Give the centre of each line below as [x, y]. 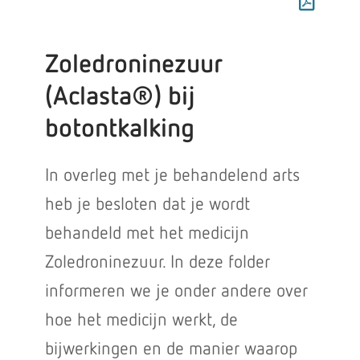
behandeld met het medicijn [147, 234]
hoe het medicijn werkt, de [141, 321]
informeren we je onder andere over [176, 292]
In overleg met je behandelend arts [172, 176]
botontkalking [119, 129]
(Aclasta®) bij [120, 97]
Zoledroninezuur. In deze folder [157, 263]
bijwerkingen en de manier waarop [171, 350]
